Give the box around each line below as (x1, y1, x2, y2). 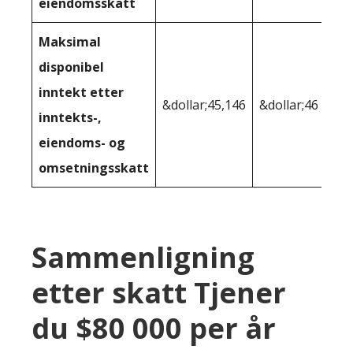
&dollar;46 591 (259, 96, 343, 114)
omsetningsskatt (39, 159, 149, 177)
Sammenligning (32, 238, 255, 277)
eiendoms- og (39, 134, 125, 152)
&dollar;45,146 (162, 96, 246, 114)
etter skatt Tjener (32, 273, 286, 313)
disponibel (39, 58, 104, 76)
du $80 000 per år (32, 309, 276, 348)
